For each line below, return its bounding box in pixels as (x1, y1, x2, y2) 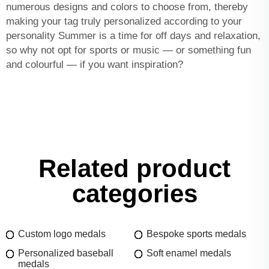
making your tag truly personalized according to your (6, 15, 242, 27)
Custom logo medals (18, 228, 106, 239)
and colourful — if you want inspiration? (6, 58, 183, 70)
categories (71, 179, 198, 208)
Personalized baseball (18, 247, 113, 258)
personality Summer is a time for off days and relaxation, (6, 29, 261, 41)
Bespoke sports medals (147, 228, 246, 239)
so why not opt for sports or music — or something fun (6, 44, 251, 56)
